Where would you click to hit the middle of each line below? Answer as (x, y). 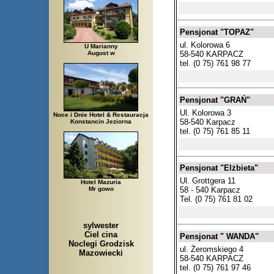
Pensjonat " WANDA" (219, 236)
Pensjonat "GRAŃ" (215, 100)
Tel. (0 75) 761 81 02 (216, 199)
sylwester (101, 225)
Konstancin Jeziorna (101, 122)
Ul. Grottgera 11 (208, 181)
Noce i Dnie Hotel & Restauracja (101, 115)
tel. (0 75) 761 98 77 (215, 63)
